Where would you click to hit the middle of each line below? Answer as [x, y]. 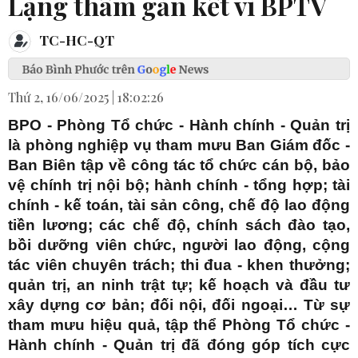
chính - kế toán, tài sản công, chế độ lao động [179, 205]
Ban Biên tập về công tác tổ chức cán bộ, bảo [179, 165]
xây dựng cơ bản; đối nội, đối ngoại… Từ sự [179, 305]
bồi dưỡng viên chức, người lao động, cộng [179, 245]
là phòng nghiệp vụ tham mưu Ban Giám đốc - [179, 145]
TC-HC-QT [75, 39]
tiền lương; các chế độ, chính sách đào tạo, [179, 225]
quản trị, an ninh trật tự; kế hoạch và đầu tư [179, 285]
